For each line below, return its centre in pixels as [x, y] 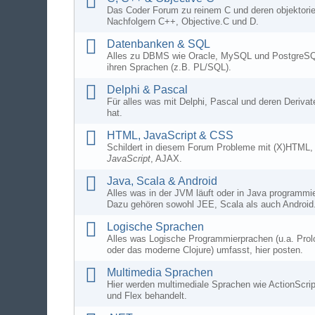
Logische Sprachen [156, 227]
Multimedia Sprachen [160, 272]
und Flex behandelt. [147, 296]
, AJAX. [167, 159]
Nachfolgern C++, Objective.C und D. [183, 21]
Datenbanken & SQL [159, 44]
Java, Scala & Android [162, 181]
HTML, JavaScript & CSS [171, 135]
